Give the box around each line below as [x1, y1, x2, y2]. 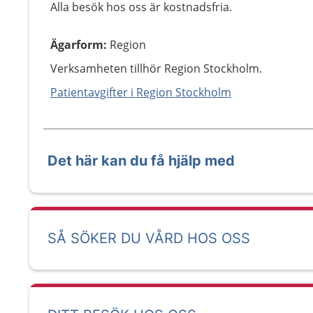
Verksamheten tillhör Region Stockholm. [50, 61, 262, 76]
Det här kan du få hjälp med [48, 152, 235, 169]
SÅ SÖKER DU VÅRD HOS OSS [48, 230, 250, 247]
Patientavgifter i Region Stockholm [50, 85, 231, 100]
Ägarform [50, 37, 103, 52]
